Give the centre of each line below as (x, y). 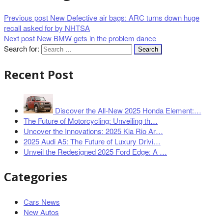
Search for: (22, 49)
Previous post (26, 18)
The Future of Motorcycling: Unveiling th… (91, 121)
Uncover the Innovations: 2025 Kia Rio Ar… (93, 131)
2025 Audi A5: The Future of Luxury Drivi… (92, 141)
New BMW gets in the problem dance (96, 38)
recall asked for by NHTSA (47, 28)
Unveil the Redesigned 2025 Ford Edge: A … (95, 152)
